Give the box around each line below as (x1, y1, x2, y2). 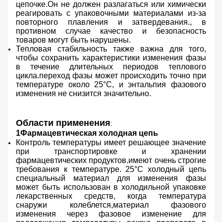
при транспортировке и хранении (16, 147, 206, 156)
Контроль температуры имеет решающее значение (16, 138, 206, 147)
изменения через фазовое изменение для (16, 210, 206, 219)
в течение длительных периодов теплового (16, 62, 206, 71)
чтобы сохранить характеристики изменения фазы (16, 54, 206, 62)
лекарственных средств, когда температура (16, 192, 206, 201)
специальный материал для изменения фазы (16, 174, 206, 183)
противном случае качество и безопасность (16, 27, 206, 36)
